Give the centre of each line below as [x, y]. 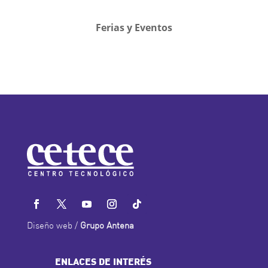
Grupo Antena [107, 226]
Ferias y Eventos [134, 28]
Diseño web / [53, 226]
